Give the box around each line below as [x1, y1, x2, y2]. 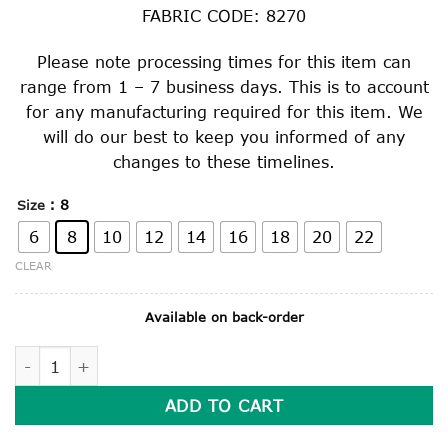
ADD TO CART [164, 396, 284, 416]
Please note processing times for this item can [37, 51, 411, 71]
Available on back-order [144, 309, 304, 326]
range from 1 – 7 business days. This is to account [19, 76, 429, 96]
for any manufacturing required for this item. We [25, 101, 423, 121]
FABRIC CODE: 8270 [142, 5, 306, 25]
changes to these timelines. [113, 151, 335, 171]
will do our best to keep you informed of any [43, 126, 405, 146]
